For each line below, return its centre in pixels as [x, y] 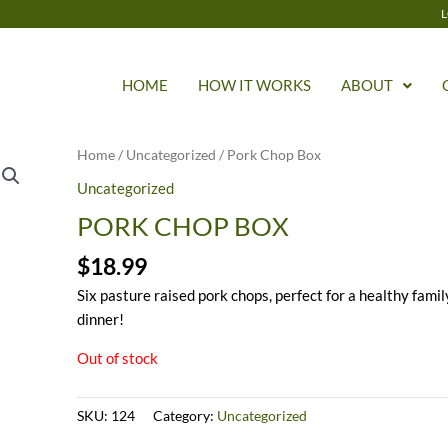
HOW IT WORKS [254, 85]
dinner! [101, 319]
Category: [185, 416]
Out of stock [118, 358]
